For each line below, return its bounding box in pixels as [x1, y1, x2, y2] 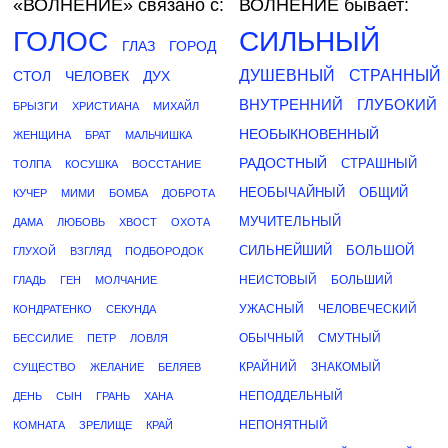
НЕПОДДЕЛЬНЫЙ [239, 389, 343, 403]
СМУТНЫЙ [318, 331, 381, 345]
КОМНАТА [13, 419, 65, 431]
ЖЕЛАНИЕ [90, 361, 144, 373]
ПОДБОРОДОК [125, 245, 203, 257]
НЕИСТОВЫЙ [239, 273, 317, 287]
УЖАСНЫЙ [239, 302, 304, 316]
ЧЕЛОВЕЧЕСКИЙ [318, 302, 417, 316]
